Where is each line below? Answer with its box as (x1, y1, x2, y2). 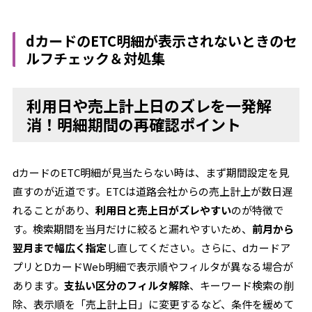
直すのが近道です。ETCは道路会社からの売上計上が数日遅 (13, 184, 293, 198)
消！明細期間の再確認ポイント (26, 113, 242, 135)
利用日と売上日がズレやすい (95, 203, 232, 217)
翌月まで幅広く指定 (13, 240, 107, 255)
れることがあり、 (13, 203, 96, 217)
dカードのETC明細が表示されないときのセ (26, 31, 298, 51)
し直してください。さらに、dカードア (107, 240, 291, 255)
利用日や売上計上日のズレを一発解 (26, 94, 272, 116)
